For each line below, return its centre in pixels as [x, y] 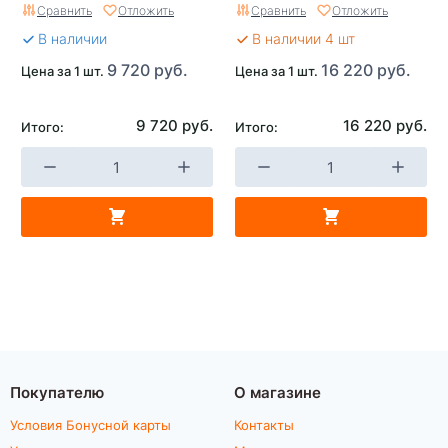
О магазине [277, 391]
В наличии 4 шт [303, 38]
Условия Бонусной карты [90, 424]
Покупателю [57, 391]
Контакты [264, 424]
